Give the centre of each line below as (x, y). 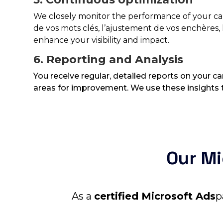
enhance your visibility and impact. (102, 40)
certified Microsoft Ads (155, 196)
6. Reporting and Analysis (109, 60)
